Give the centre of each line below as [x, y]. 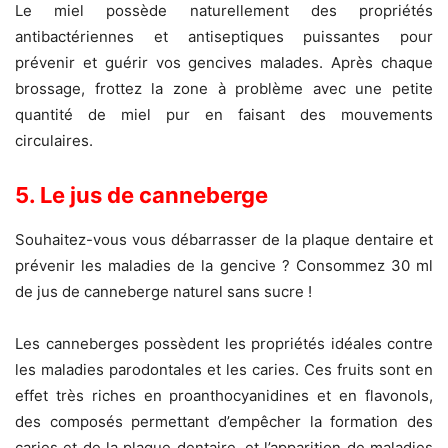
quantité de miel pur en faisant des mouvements [224, 115]
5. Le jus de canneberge [141, 195]
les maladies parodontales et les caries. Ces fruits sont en [224, 370]
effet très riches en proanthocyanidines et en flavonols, [224, 396]
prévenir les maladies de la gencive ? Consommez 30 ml [224, 266]
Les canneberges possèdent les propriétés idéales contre [224, 344]
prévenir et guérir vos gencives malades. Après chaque [224, 63]
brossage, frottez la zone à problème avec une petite [224, 89]
